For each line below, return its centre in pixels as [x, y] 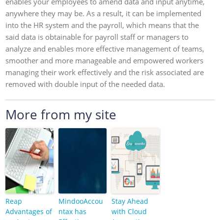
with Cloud [129, 211]
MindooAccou [81, 201]
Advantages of [29, 211]
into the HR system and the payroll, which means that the [102, 25]
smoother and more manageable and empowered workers [105, 60]
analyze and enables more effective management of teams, [105, 49]
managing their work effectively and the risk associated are [105, 72]
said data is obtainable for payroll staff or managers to [97, 37]
